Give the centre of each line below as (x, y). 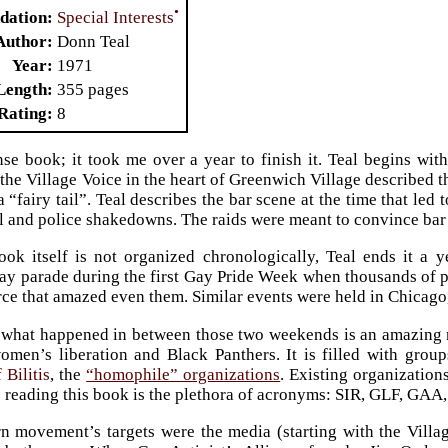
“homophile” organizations (183, 374)
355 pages (93, 89)
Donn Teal (94, 41)
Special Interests (116, 17)
